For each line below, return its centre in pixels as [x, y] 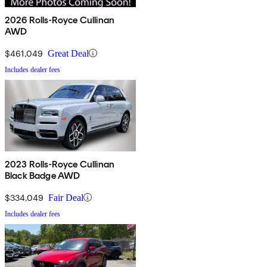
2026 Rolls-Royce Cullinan [60, 20]
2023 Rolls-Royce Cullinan [60, 164]
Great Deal [68, 53]
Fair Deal [66, 197]
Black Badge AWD [43, 175]
